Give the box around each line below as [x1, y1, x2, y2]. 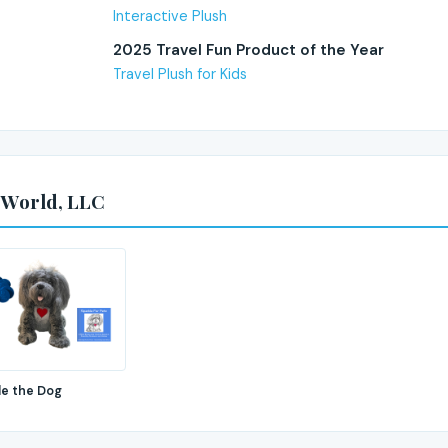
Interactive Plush [113, 7, 227, 26]
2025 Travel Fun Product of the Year [113, 39, 384, 60]
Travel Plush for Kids [113, 64, 247, 83]
